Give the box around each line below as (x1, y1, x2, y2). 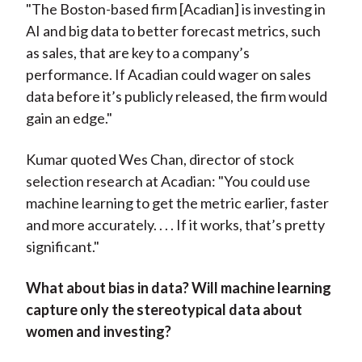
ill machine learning (206, 279, 331, 297)
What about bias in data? (25, 279, 192, 297)
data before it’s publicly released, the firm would (25, 87, 327, 106)
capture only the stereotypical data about (25, 301, 302, 319)
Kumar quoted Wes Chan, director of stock (25, 150, 294, 169)
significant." (25, 238, 99, 256)
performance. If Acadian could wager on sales (25, 65, 311, 84)
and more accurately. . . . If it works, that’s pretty (25, 216, 325, 234)
